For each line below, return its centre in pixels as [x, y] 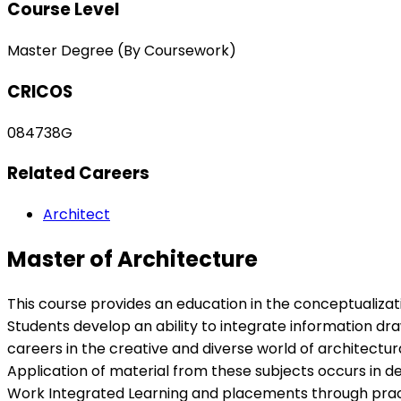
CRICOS [40, 91]
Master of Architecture [132, 259]
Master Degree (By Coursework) [122, 51]
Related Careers [78, 174]
